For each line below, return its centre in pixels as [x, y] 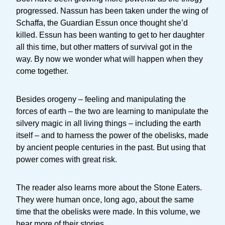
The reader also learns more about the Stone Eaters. [109, 187]
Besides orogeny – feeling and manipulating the [101, 99]
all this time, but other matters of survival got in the [104, 47]
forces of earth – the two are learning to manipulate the [112, 111]
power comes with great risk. [67, 159]
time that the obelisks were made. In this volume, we [108, 211]
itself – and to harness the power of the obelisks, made [112, 135]
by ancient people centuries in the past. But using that [111, 147]
